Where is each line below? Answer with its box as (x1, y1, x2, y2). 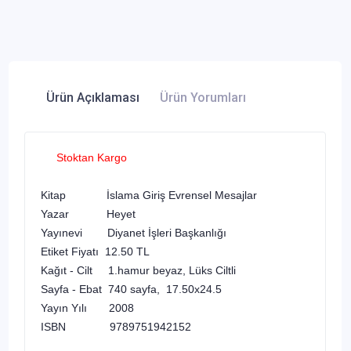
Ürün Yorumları (160, 89, 246, 105)
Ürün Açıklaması (46, 89, 139, 105)
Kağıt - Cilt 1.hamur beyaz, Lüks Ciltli (41, 263, 236, 277)
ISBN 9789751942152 (41, 320, 201, 333)
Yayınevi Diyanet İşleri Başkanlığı (41, 226, 230, 239)
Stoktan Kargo (41, 150, 127, 164)
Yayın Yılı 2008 (41, 301, 134, 314)
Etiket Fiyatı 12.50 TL (41, 244, 150, 258)
